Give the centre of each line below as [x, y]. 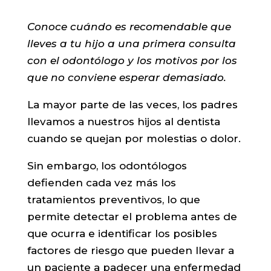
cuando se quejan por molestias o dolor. [134, 139]
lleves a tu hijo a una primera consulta [131, 44]
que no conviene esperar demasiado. [126, 77]
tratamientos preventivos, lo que [113, 200]
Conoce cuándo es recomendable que [129, 27]
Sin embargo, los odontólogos [107, 166]
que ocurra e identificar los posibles [122, 233]
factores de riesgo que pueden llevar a [130, 250]
